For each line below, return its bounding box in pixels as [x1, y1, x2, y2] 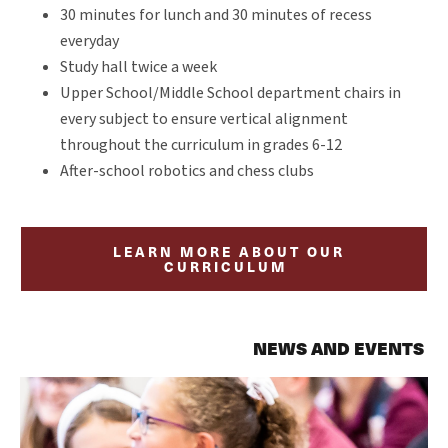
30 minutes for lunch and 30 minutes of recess [60, 4, 372, 27]
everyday [60, 30, 119, 53]
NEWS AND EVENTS [253, 335, 428, 361]
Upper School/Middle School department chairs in [60, 82, 401, 105]
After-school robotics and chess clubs [60, 160, 314, 183]
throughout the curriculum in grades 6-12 [60, 134, 342, 157]
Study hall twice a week [60, 56, 217, 79]
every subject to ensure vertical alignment [60, 108, 348, 131]
